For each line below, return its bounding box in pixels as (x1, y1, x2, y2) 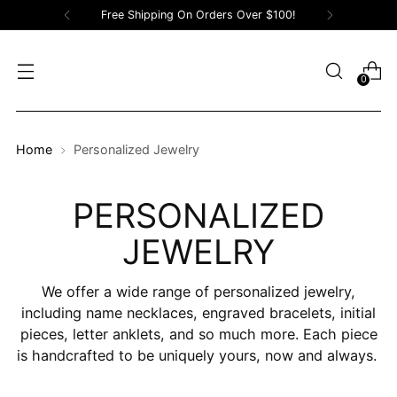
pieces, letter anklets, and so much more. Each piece (19, 325, 378, 343)
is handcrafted (16, 346, 119, 364)
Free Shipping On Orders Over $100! (101, 8, 296, 21)
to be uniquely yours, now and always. (118, 346, 381, 364)
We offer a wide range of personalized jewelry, (42, 283, 355, 300)
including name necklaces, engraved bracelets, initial (21, 304, 376, 322)
